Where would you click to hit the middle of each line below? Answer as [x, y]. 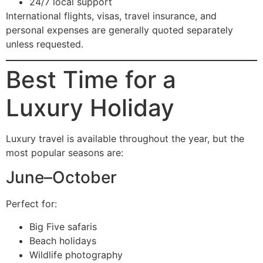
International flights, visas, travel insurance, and [111, 16]
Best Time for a [91, 79]
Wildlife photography [76, 254]
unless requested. [45, 44]
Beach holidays [63, 240]
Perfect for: [31, 204]
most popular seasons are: [65, 152]
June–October [61, 178]
